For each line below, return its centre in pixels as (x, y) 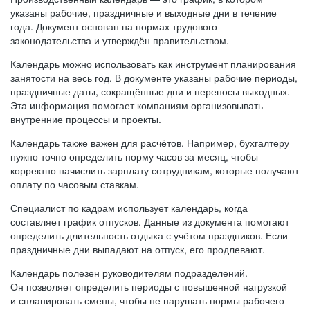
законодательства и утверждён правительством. (120, 40)
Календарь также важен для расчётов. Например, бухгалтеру (150, 143)
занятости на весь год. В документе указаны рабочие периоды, (154, 77)
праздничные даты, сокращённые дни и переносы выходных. (150, 91)
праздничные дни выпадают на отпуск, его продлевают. (138, 249)
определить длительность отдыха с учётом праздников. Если (149, 235)
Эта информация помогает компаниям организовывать (137, 105)
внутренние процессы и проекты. (86, 119)
